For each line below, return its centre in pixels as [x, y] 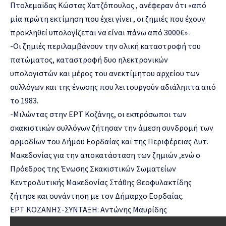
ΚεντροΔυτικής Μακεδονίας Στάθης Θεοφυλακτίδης [101, 182]
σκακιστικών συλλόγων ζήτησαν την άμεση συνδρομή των [112, 127]
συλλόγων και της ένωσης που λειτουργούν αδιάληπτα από [113, 87]
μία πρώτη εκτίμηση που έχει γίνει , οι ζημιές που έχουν [108, 18]
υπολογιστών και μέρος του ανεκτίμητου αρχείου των [105, 73]
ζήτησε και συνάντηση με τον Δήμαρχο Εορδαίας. [97, 195]
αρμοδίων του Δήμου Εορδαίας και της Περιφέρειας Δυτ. [109, 141]
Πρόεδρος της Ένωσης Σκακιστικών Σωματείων [93, 168]
